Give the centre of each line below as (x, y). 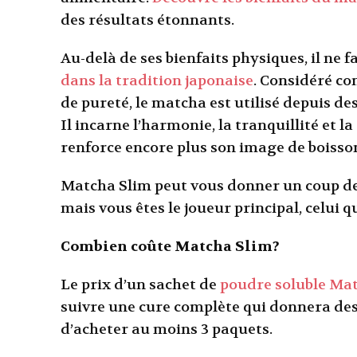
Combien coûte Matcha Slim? (170, 246)
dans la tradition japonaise (157, 80)
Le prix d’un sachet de (140, 284)
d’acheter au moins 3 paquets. (167, 329)
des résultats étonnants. (147, 20)
